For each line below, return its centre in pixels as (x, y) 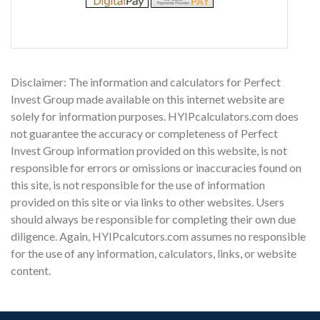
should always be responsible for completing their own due (153, 219)
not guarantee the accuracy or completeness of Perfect (144, 133)
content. (31, 270)
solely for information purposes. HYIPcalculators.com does (155, 116)
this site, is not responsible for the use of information (138, 184)
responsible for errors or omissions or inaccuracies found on (156, 167)
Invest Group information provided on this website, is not (149, 150)
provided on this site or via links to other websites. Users (147, 201)
